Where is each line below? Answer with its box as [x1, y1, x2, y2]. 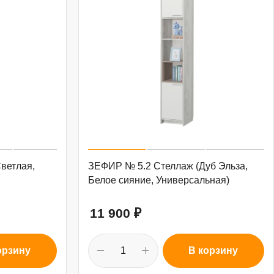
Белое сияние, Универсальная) [87, 175, 229, 186]
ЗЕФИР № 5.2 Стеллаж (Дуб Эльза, [87, 161, 248, 172]
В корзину [188, 245, 239, 256]
